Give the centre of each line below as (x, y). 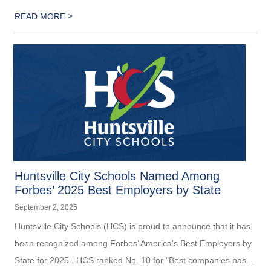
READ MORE (41, 16)
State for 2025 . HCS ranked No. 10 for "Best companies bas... (134, 260)
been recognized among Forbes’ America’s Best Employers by (133, 243)
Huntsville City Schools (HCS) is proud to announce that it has (133, 227)
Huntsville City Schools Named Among (117, 176)
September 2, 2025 (46, 208)
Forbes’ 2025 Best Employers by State (118, 190)
